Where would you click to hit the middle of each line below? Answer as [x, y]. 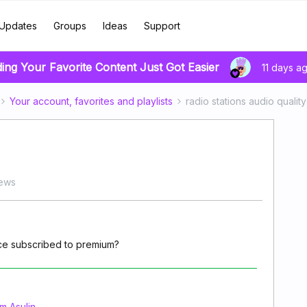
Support [162, 26]
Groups [70, 26]
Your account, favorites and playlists [91, 101]
